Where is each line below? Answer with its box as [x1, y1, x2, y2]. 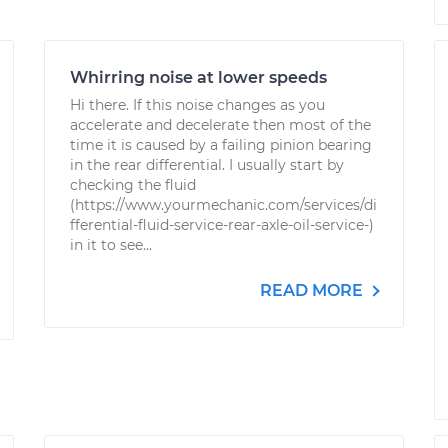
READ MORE [260, 281, 367, 300]
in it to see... [70, 236, 152, 254]
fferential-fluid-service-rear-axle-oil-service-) [70, 216, 374, 234]
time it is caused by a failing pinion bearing [70, 136, 372, 154]
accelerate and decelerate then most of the [70, 116, 371, 134]
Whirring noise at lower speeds [70, 68, 327, 87]
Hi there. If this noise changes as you [70, 96, 325, 114]
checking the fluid [70, 176, 196, 194]
